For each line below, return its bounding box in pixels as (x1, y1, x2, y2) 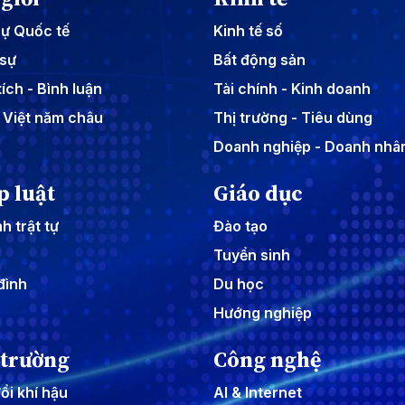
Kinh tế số (213, 21, 283, 40)
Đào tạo (213, 216, 268, 235)
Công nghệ (213, 344, 321, 374)
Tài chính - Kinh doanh (213, 79, 371, 98)
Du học (213, 274, 264, 293)
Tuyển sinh (213, 245, 290, 264)
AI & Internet (213, 382, 302, 401)
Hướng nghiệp (213, 303, 312, 322)
